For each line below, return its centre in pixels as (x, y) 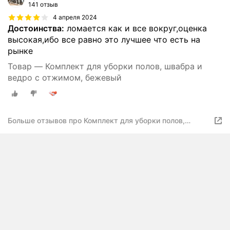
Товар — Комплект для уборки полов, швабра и (105, 66)
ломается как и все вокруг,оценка (136, 28)
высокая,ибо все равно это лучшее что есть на (104, 39)
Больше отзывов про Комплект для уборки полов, (96, 121)
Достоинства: (36, 28)
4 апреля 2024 (75, 17)
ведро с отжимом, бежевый (65, 77)
